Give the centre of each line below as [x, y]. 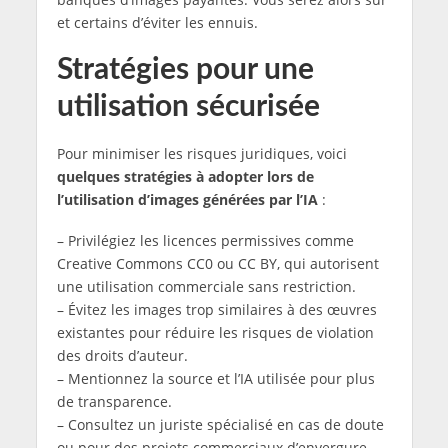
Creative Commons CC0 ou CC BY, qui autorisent [217, 264]
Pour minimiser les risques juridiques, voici [201, 154]
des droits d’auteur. [122, 356]
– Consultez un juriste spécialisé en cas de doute [220, 425]
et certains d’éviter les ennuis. [157, 23]
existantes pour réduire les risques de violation [215, 333]
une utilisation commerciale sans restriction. [206, 287]
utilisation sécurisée [188, 107]
